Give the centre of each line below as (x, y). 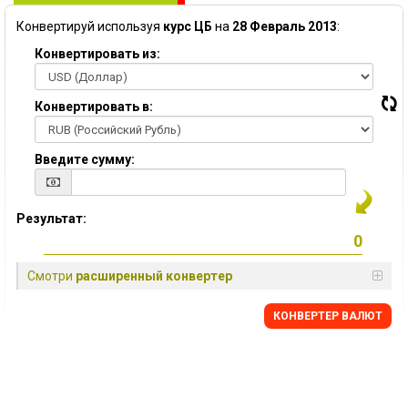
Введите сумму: (85, 159)
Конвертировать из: (97, 54)
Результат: (51, 219)
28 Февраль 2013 (285, 26)
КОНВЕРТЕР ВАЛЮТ (328, 316)
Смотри (51, 276)
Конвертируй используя (90, 26)
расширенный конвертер (154, 276)
